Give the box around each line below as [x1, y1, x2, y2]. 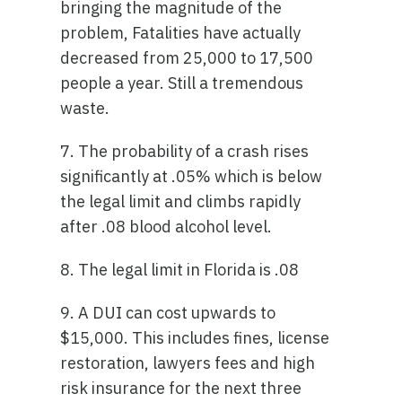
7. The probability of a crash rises [60, 141, 310, 162]
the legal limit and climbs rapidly [60, 191, 301, 212]
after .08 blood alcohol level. [60, 216, 273, 237]
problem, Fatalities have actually [60, 22, 301, 43]
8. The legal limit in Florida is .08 [60, 259, 300, 280]
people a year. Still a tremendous [60, 73, 304, 93]
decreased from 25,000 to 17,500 [60, 48, 314, 68]
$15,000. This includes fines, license [60, 328, 330, 348]
